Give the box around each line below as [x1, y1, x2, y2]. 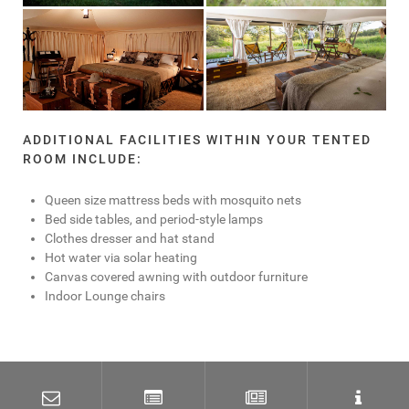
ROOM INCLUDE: [23, 152, 142, 168]
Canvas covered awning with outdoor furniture [45, 269, 308, 286]
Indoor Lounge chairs [45, 288, 165, 305]
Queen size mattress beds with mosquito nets [45, 193, 301, 209]
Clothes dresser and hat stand [45, 231, 215, 247]
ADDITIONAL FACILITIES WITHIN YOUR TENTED [23, 132, 372, 149]
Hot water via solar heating [45, 250, 197, 267]
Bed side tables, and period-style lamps [45, 212, 263, 228]
